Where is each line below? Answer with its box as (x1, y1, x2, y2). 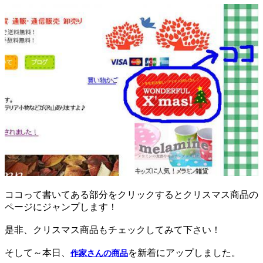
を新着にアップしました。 (128, 247, 241, 258)
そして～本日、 (5, 247, 70, 258)
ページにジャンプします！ (5, 201, 117, 212)
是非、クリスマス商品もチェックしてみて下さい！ (5, 224, 221, 235)
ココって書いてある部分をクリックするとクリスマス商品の (5, 189, 258, 200)
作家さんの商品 (70, 248, 128, 258)
